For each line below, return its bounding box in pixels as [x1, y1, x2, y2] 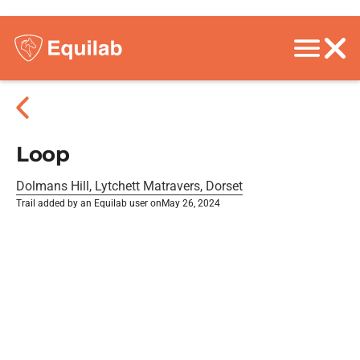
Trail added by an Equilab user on [16, 198, 162, 209]
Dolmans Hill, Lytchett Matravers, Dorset [16, 178, 243, 194]
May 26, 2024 [162, 198, 220, 209]
